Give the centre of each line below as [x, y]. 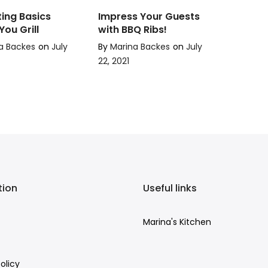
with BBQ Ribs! [133, 30]
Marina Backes [140, 47]
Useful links [170, 188]
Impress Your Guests [149, 17]
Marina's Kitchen [177, 222]
